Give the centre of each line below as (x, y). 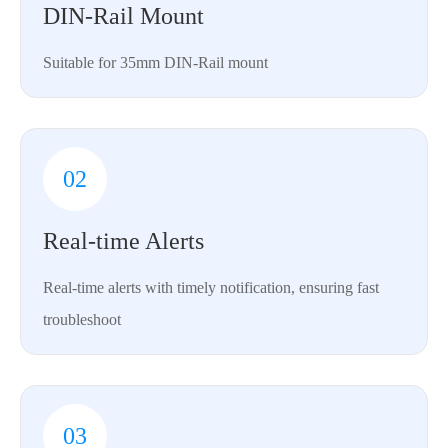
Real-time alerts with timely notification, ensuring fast (211, 288)
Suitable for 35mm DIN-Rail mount (155, 63)
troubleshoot (82, 320)
